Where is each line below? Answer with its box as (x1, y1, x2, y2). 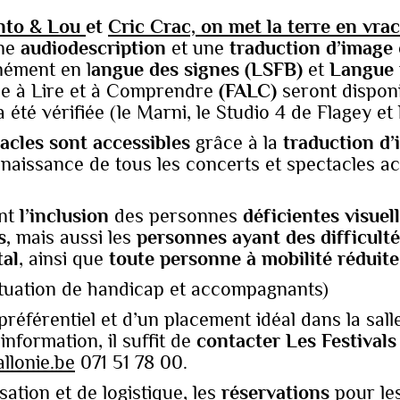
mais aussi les (11, 226, 137, 248)
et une (166, 37, 229, 59)
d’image (326, 37, 393, 59)
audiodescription (21, 37, 166, 59)
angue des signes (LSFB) (91, 58, 303, 80)
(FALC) (219, 79, 277, 102)
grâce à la (190, 131, 283, 154)
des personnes (109, 204, 237, 227)
